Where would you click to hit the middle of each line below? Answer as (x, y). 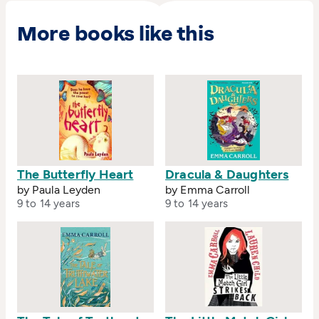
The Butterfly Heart (75, 174)
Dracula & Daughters (227, 174)
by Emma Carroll (208, 190)
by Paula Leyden (59, 190)
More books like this (116, 33)
